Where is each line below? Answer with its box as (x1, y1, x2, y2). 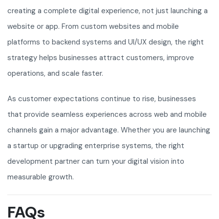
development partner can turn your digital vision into (7, 156, 184, 167)
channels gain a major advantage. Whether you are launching (7, 125, 210, 135)
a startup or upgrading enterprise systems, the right (7, 141, 184, 151)
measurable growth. (7, 172, 74, 182)
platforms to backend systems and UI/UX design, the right (7, 37, 204, 47)
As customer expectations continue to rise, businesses (7, 94, 196, 104)
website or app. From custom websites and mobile (7, 22, 179, 32)
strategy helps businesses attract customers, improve (7, 53, 194, 63)
